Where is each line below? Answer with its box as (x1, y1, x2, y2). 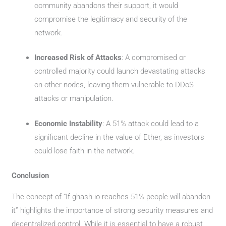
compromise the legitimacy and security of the (34, 14, 188, 24)
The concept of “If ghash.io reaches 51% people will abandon (12, 192, 211, 201)
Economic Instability (34, 119, 103, 128)
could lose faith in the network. (34, 146, 135, 155)
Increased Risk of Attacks (34, 53, 122, 62)
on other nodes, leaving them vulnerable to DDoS (34, 80, 194, 89)
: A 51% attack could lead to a (102, 119, 199, 128)
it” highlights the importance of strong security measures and (12, 206, 213, 215)
